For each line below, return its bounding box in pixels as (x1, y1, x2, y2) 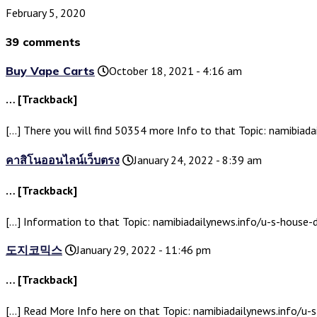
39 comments (6, 34, 81, 49)
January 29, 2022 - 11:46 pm (76, 243, 211, 258)
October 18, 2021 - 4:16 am (109, 64, 242, 79)
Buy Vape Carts (6, 64, 95, 79)
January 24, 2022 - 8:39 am (134, 153, 262, 168)
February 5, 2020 (6, 5, 86, 20)
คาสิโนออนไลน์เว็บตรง (6, 153, 120, 168)
